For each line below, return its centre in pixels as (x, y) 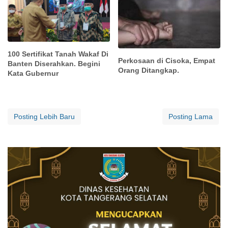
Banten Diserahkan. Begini (54, 64)
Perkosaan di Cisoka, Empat (167, 61)
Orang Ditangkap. (149, 70)
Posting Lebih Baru (44, 117)
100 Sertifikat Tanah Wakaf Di (58, 54)
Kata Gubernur (33, 74)
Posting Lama (191, 117)
